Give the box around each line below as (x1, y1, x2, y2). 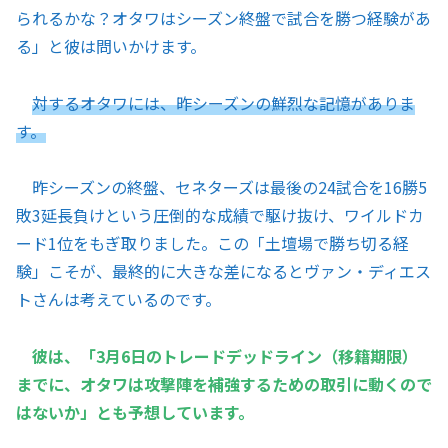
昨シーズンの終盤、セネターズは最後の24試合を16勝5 (16, 175, 427, 200)
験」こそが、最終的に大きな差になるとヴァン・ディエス (16, 259, 431, 284)
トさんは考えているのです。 (16, 287, 221, 312)
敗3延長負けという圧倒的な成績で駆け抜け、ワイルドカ (16, 203, 424, 228)
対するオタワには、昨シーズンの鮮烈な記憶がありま (32, 90, 415, 115)
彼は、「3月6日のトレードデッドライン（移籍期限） (32, 344, 418, 369)
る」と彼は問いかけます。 (16, 33, 206, 58)
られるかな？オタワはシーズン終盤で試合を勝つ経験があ (16, 5, 431, 30)
